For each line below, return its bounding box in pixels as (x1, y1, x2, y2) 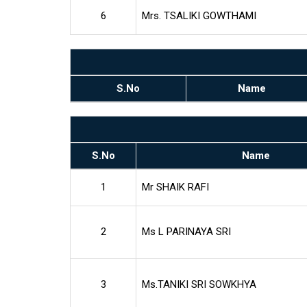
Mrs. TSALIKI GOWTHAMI (142, 9, 256, 22)
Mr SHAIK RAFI (142, 180, 209, 193)
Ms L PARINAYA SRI (142, 225, 231, 238)
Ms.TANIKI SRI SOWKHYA (142, 278, 256, 291)
